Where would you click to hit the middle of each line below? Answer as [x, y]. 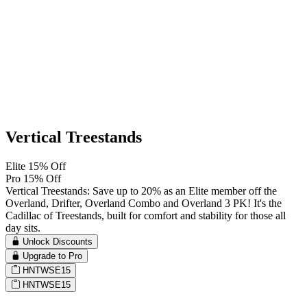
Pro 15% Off [33, 178]
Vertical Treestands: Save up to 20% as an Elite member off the [141, 191]
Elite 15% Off [36, 166]
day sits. [23, 228]
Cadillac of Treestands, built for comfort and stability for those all [146, 215]
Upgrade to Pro [52, 256]
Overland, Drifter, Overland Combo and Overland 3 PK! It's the [144, 203]
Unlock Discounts [58, 241]
